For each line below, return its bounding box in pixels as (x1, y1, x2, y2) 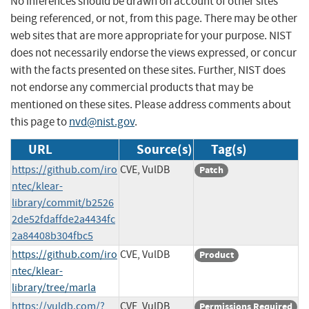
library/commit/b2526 (12, 195, 114, 210)
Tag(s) (211, 140, 247, 158)
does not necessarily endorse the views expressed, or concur (10, 45, 297, 60)
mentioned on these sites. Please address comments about (10, 97, 291, 112)
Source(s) (137, 140, 192, 158)
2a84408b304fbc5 (12, 228, 93, 243)
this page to (10, 114, 69, 129)
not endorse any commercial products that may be (10, 79, 253, 94)
